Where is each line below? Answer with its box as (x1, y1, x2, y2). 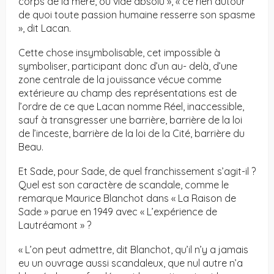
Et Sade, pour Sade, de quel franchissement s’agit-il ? (18, 165, 256, 178)
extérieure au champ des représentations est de (18, 87, 237, 100)
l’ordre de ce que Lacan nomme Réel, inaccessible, (18, 100, 244, 113)
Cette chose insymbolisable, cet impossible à (18, 46, 220, 59)
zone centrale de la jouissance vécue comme (18, 73, 221, 86)
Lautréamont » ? (18, 219, 91, 232)
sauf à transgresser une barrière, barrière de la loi (18, 114, 242, 127)
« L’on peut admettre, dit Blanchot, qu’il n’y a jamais (18, 243, 248, 256)
